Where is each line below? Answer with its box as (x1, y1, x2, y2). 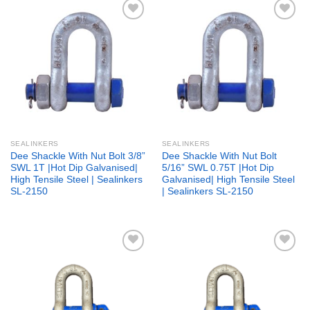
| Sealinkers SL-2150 (161, 185, 253, 197)
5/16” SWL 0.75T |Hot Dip (161, 162, 274, 173)
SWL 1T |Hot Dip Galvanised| (10, 162, 138, 173)
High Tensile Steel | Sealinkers (10, 174, 143, 185)
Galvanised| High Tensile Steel (161, 174, 295, 185)
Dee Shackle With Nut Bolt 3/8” (10, 150, 145, 161)
